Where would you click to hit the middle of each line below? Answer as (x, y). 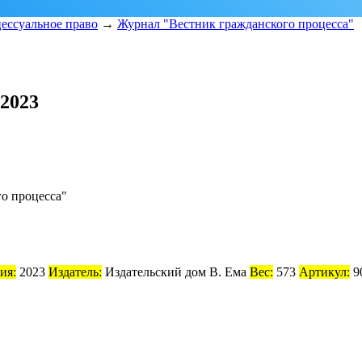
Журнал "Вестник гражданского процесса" (236, 24)
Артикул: (324, 271)
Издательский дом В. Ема (174, 271)
